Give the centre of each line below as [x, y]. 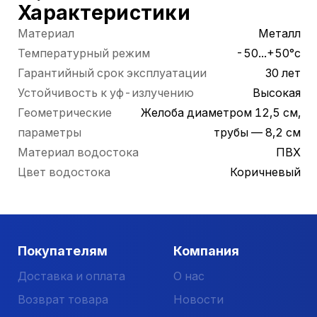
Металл [279, 33]
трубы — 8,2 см [257, 132]
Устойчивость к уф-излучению [106, 93]
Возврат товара [63, 299]
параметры [50, 132]
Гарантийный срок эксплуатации [112, 73]
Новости [198, 299]
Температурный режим [84, 53]
